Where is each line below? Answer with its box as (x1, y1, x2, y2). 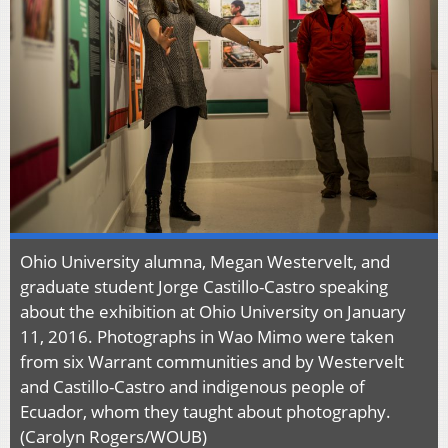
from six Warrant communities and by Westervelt (20, 349, 404, 373)
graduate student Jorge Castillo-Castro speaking (20, 274, 388, 298)
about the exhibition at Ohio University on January (20, 299, 406, 323)
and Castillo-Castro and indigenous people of (20, 374, 365, 398)
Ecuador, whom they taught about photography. (20, 399, 391, 423)
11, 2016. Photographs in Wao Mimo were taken (20, 324, 394, 348)
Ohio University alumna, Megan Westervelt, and (20, 249, 390, 273)
